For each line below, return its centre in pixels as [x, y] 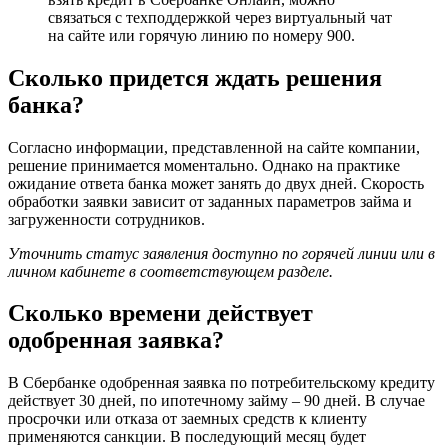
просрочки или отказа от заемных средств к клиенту [187, 419]
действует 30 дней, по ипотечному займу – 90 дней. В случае [216, 401]
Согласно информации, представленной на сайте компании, [214, 147]
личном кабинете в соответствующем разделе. [170, 271]
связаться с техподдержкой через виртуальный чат [220, 17]
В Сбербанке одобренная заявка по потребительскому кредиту [221, 383]
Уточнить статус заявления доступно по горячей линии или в [221, 253]
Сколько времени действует [160, 313]
